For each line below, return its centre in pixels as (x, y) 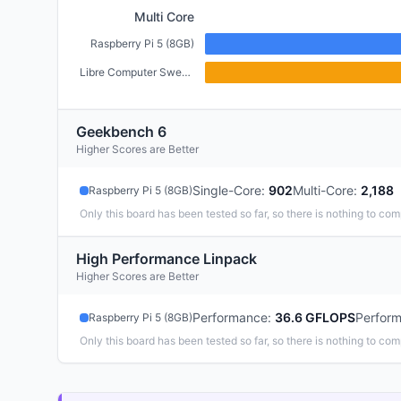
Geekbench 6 (121, 132)
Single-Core (227, 190)
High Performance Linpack (166, 259)
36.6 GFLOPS (315, 317)
